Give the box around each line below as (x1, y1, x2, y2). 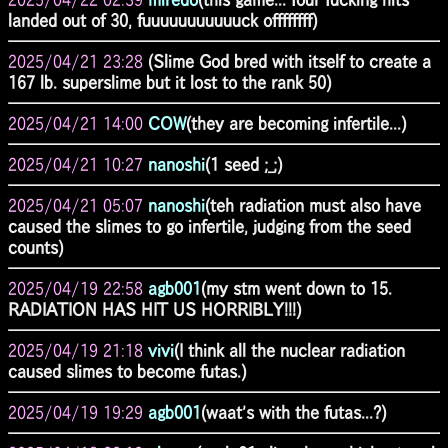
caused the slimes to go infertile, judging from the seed (8, 217, 411, 235)
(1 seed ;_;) (205, 155, 282, 173)
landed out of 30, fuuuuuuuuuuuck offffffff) (8, 11, 317, 29)
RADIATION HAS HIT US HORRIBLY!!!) (8, 300, 301, 318)
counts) (8, 238, 63, 256)
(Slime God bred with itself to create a (148, 52, 431, 70)
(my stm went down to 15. (201, 279, 392, 297)
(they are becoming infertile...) (186, 114, 406, 132)
